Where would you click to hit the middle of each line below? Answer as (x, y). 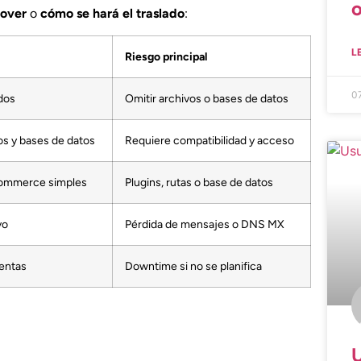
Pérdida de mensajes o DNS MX (205, 224)
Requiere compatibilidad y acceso (210, 140)
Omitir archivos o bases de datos (207, 98)
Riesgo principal (166, 56)
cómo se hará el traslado (112, 14)
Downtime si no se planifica (193, 266)
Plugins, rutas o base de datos (199, 182)
